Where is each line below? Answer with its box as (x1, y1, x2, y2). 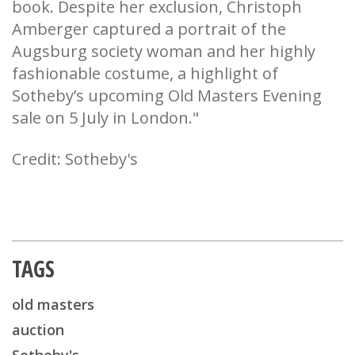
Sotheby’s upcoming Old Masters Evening (12, 85, 322, 107)
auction (12, 320, 64, 340)
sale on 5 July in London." (12, 107, 199, 129)
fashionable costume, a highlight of (12, 63, 278, 85)
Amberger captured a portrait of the (12, 18, 286, 40)
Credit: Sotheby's (12, 148, 142, 170)
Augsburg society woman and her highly (12, 40, 315, 63)
